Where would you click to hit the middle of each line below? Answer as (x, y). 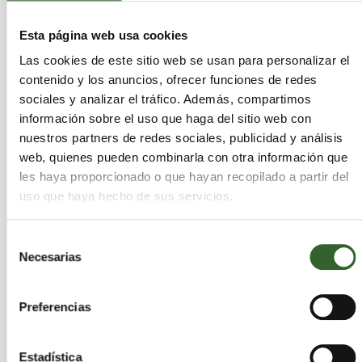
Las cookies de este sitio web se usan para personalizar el (184, 61)
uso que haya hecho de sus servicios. (126, 196)
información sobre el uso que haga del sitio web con (165, 119)
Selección (32, 240)
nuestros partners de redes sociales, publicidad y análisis (181, 138)
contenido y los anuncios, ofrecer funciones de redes (168, 80)
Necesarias (50, 256)
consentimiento (46, 279)
